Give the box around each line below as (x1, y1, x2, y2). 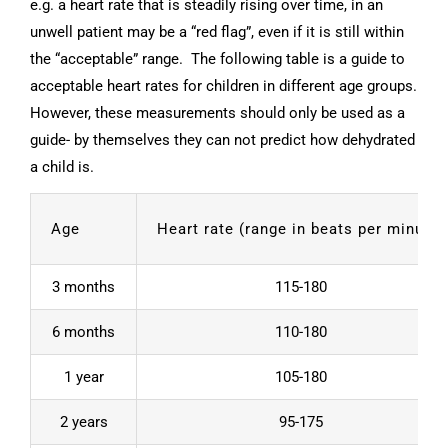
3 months (52, 277, 115, 296)
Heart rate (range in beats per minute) (157, 219, 445, 238)
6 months (52, 322, 115, 341)
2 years (59, 412, 108, 431)
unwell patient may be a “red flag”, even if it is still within (30, 22, 404, 41)
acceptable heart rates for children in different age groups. (30, 76, 417, 95)
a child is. (30, 157, 94, 176)
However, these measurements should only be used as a (30, 103, 405, 122)
